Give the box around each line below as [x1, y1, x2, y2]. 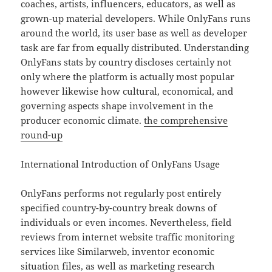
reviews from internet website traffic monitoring [21, 231, 235, 243]
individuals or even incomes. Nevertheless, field [21, 216, 232, 229]
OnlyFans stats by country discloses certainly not [21, 56, 232, 69]
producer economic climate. [21, 114, 144, 127]
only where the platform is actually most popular [21, 70, 235, 83]
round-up [21, 129, 63, 141]
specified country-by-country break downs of [21, 202, 217, 214]
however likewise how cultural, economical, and [21, 85, 234, 98]
